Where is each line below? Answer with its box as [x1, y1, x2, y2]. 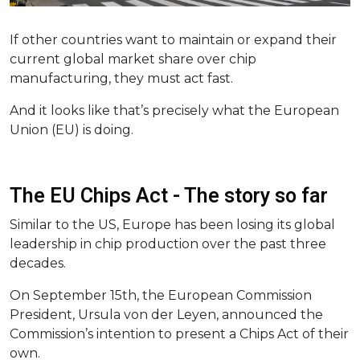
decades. [10, 255, 66, 271]
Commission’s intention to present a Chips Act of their [10, 325, 349, 342]
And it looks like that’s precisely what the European [10, 102, 339, 118]
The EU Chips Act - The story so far [10, 181, 328, 211]
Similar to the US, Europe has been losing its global [10, 216, 335, 232]
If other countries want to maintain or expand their [10, 31, 337, 47]
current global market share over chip [10, 51, 256, 67]
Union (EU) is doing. [10, 121, 133, 137]
